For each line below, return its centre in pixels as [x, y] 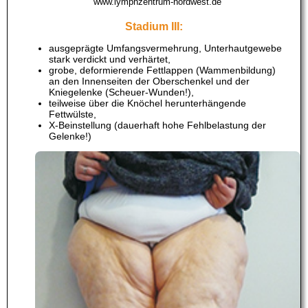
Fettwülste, [73, 114]
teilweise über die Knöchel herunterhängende [147, 103]
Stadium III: [154, 27]
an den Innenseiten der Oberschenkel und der [149, 81]
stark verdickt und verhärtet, [110, 59]
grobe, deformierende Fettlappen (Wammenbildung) [162, 70]
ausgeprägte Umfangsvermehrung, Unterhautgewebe [165, 48]
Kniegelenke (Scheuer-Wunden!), [121, 92]
